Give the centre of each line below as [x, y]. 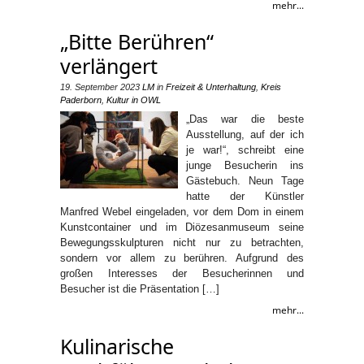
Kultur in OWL [134, 100]
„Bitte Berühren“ [137, 41]
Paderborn [81, 100]
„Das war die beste [245, 119]
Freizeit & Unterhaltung [211, 87]
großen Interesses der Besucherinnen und [182, 273]
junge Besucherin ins [245, 165]
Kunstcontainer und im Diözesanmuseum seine [182, 227]
